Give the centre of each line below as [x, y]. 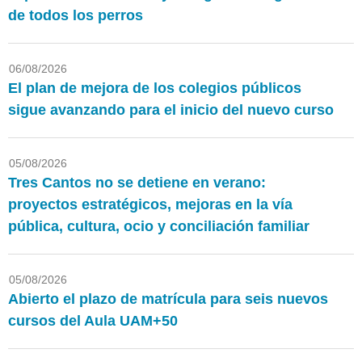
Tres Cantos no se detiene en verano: [137, 182]
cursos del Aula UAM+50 [93, 320]
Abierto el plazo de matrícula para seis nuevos [168, 299]
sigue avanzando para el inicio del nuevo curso [171, 109]
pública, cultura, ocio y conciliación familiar [159, 226]
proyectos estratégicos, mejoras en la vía [150, 204]
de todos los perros [76, 15]
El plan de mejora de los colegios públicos [155, 88]
